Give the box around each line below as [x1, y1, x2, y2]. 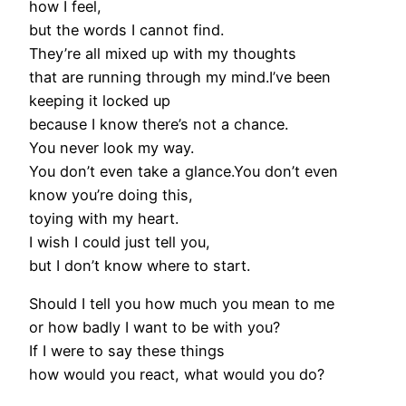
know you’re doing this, [29, 186, 193, 205]
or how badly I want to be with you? [29, 318, 280, 337]
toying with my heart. [29, 209, 179, 228]
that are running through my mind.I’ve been [29, 68, 331, 87]
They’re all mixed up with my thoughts [29, 44, 296, 63]
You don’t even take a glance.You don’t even [29, 162, 338, 181]
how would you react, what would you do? [29, 365, 324, 384]
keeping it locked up [29, 92, 170, 111]
